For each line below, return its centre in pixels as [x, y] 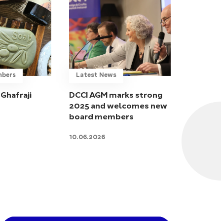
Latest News [96, 76]
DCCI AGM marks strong [115, 95]
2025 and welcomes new [118, 106]
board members [101, 117]
